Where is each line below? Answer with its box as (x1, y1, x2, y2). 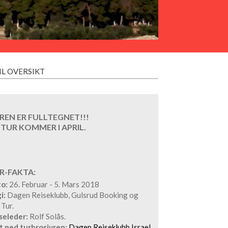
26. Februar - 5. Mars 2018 (8, 179, 99, 189)
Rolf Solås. (28, 211, 66, 221)
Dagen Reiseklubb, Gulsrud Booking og (6, 190, 138, 199)
